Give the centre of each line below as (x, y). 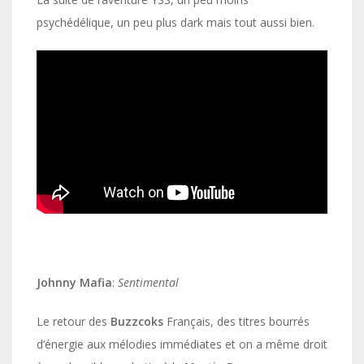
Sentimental (148, 282)
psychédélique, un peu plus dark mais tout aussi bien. (175, 23)
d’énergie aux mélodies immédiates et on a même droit (182, 344)
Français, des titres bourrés (236, 321)
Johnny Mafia (74, 282)
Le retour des (74, 321)
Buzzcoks (137, 321)
